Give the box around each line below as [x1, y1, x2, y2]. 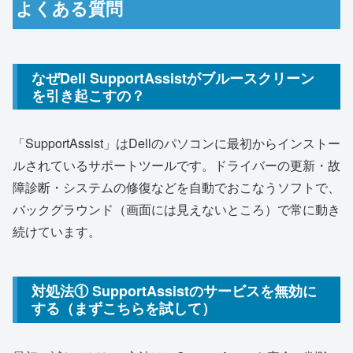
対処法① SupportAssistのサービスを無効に [32, 281, 317, 302]
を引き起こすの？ [32, 84, 145, 106]
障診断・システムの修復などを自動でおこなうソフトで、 [13, 178, 340, 197]
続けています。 [13, 222, 101, 241]
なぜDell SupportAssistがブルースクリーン [32, 67, 314, 88]
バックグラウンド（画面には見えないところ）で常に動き [13, 200, 340, 219]
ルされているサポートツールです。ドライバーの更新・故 [13, 156, 340, 175]
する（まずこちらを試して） [32, 298, 216, 319]
